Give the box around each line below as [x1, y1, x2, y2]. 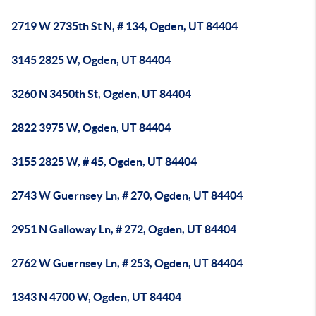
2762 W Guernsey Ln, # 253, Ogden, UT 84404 [11, 257, 243, 269]
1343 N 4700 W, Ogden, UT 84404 [11, 291, 181, 303]
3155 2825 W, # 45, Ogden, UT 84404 [11, 155, 197, 168]
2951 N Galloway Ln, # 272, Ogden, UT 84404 [11, 223, 236, 236]
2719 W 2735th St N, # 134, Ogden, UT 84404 [11, 20, 238, 32]
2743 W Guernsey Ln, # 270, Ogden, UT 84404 [11, 189, 243, 202]
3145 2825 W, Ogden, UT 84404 [11, 54, 171, 66]
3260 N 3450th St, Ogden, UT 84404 [11, 87, 191, 100]
